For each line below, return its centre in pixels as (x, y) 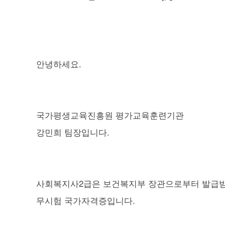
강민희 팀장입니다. (73, 132)
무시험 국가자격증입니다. (86, 200)
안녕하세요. (59, 63)
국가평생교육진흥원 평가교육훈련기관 (110, 115)
